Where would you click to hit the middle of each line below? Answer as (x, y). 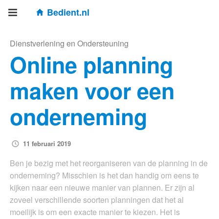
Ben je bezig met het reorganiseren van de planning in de (109, 163)
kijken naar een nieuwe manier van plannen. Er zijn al (102, 188)
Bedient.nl (68, 12)
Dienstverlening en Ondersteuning (69, 43)
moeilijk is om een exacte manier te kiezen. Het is (95, 212)
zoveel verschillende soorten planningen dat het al (97, 200)
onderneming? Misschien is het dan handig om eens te (104, 175)
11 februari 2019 (47, 144)
